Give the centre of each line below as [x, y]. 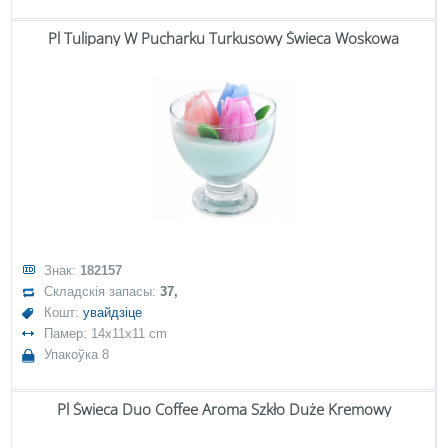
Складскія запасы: [102, 291]
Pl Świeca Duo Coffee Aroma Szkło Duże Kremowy [223, 409]
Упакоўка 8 [77, 354]
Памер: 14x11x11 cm [106, 333]
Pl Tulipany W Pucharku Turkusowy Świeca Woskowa [223, 38]
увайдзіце [113, 312]
